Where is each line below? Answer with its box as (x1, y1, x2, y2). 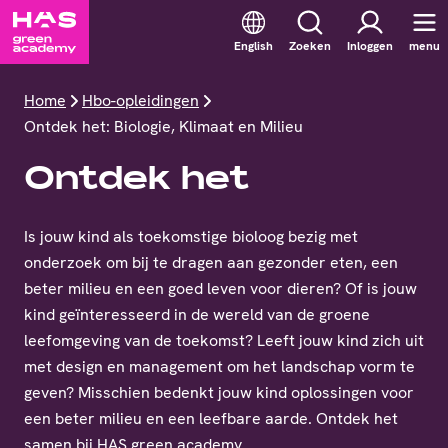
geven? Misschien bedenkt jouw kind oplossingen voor (24, 382, 414, 403)
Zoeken (289, 38, 331, 55)
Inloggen (347, 38, 393, 55)
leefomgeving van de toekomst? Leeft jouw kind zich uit (24, 330, 424, 351)
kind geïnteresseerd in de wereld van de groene (24, 304, 370, 325)
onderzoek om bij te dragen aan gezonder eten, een (24, 252, 398, 273)
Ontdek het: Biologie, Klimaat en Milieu (24, 116, 303, 137)
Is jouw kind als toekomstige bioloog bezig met (24, 226, 358, 247)
